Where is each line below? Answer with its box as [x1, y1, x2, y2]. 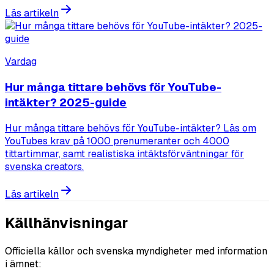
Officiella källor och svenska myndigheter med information [5, 244, 267, 257]
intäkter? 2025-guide [5, 95, 127, 111]
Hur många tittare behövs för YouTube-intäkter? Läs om [5, 121, 256, 135]
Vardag [5, 55, 37, 68]
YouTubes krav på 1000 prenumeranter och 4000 [5, 134, 229, 147]
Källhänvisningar [5, 213, 128, 232]
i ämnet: [5, 257, 42, 270]
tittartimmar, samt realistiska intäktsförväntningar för [5, 147, 244, 160]
